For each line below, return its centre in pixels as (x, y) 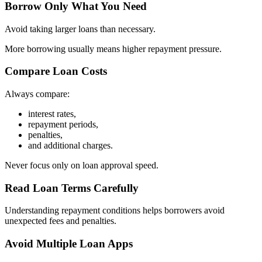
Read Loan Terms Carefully (72, 188)
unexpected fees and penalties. (61, 221)
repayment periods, (63, 124)
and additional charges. (70, 145)
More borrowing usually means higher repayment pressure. (113, 49)
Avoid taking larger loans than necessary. (80, 29)
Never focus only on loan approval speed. (82, 165)
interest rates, (52, 113)
